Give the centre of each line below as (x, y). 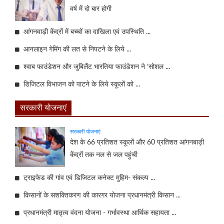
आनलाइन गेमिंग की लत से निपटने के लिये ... (75, 49)
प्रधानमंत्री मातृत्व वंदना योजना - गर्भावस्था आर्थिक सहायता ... (98, 213)
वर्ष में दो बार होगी (91, 9)
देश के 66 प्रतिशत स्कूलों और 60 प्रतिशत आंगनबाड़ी (137, 142)
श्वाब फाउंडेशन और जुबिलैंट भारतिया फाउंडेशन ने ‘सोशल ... (95, 67)
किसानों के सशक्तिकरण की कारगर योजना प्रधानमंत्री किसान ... (100, 195)
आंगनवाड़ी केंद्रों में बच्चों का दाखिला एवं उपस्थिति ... (85, 32)
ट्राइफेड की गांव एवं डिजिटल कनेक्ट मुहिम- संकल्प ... (87, 178)
